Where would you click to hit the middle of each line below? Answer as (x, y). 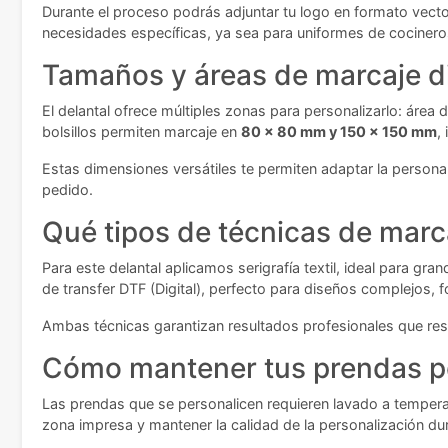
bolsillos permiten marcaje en (141, 132)
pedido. (67, 190)
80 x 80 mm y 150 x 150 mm (339, 132)
